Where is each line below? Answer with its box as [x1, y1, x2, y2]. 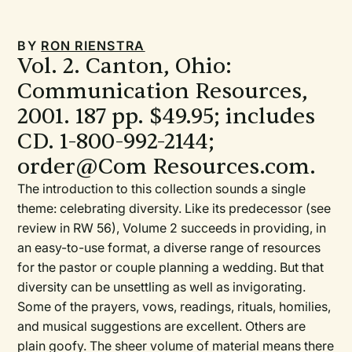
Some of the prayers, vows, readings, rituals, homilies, [17, 299, 332, 314]
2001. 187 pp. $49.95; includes [17, 102, 316, 130]
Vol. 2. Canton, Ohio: [17, 52, 233, 80]
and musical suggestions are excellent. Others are [17, 318, 306, 334]
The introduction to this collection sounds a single [17, 181, 306, 196]
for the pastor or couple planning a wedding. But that [17, 259, 324, 275]
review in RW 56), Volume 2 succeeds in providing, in [17, 220, 327, 236]
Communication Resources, [17, 77, 309, 105]
